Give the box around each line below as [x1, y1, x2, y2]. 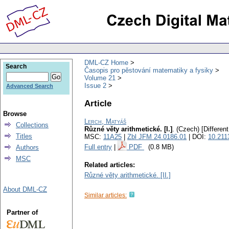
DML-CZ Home [84, 58, 128, 66]
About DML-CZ [3, 186, 47, 193]
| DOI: [187, 133, 208, 141]
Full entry [84, 143, 112, 151]
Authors [16, 144, 39, 151]
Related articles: [84, 161, 135, 169]
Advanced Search [6, 83, 53, 89]
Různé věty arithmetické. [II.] [84, 171, 171, 179]
